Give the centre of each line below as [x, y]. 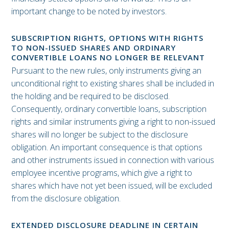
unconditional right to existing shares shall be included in [113, 84]
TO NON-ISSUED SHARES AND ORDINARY [94, 47]
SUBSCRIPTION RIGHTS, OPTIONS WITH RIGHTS [107, 38]
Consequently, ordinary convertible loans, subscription [109, 109]
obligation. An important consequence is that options [107, 147]
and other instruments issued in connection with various [113, 160]
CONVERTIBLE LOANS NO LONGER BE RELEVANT [108, 57]
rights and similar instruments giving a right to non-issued [113, 122]
